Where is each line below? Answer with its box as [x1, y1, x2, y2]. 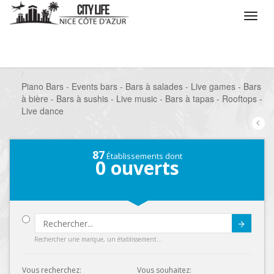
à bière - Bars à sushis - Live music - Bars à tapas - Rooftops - [21, 92, 262, 105]
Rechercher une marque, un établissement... [34, 235, 162, 243]
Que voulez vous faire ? [36, 56, 128, 68]
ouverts [105, 155, 179, 180]
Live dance [21, 105, 64, 117]
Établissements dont [104, 150, 182, 161]
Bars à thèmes [202, 56, 259, 68]
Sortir [155, 56, 176, 68]
